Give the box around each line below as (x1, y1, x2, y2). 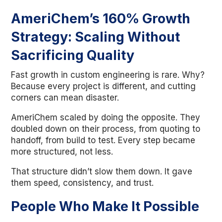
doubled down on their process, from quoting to (11, 124, 201, 134)
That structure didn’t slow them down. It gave (11, 166, 193, 176)
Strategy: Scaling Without (11, 29, 180, 45)
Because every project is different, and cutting (11, 81, 196, 91)
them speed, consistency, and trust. (11, 178, 154, 188)
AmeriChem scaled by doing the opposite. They (11, 112, 201, 122)
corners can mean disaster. (11, 93, 119, 103)
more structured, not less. (11, 147, 113, 157)
